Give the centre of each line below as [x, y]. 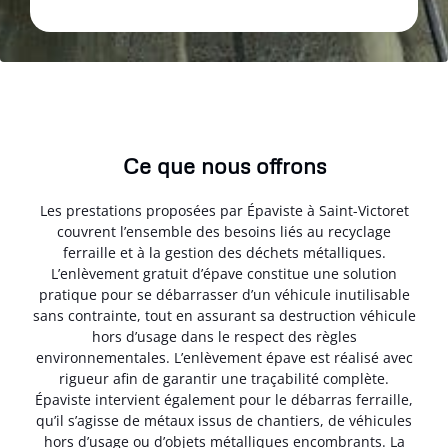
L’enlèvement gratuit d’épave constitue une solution [224, 274]
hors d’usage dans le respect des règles [224, 337]
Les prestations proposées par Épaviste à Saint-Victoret [224, 211]
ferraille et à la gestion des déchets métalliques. [224, 253]
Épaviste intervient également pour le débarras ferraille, [224, 400]
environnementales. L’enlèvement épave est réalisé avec [224, 358]
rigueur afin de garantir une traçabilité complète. [224, 379]
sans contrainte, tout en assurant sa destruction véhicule [224, 316]
